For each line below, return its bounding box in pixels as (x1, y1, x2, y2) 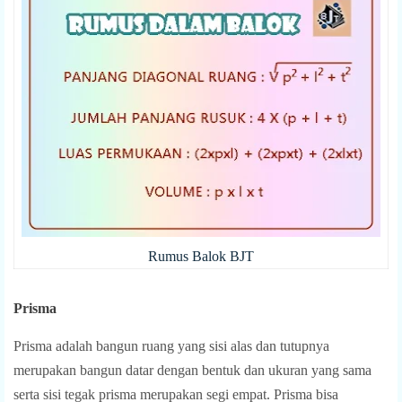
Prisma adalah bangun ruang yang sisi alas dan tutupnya (13, 337, 329, 354)
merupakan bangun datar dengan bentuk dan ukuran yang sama (13, 362, 371, 378)
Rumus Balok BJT (148, 248, 254, 264)
